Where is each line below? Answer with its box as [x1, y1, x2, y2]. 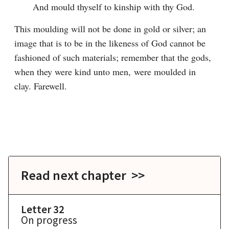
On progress [21, 213, 77, 227]
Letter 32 [21, 202, 64, 216]
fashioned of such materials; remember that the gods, [14, 51, 211, 63]
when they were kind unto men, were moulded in [14, 65, 196, 78]
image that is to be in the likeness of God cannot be [14, 37, 205, 49]
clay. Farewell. [14, 80, 67, 92]
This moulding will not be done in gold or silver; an [14, 22, 206, 35]
